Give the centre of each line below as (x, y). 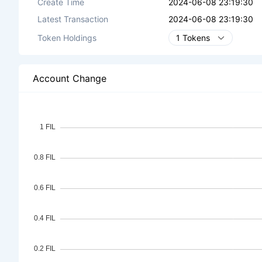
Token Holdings (67, 38)
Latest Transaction (73, 19)
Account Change (70, 78)
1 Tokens (193, 38)
